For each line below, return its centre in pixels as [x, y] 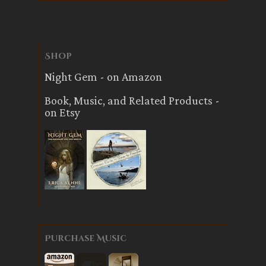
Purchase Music [85, 238]
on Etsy [62, 112]
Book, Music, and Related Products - [132, 100]
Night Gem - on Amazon [103, 77]
